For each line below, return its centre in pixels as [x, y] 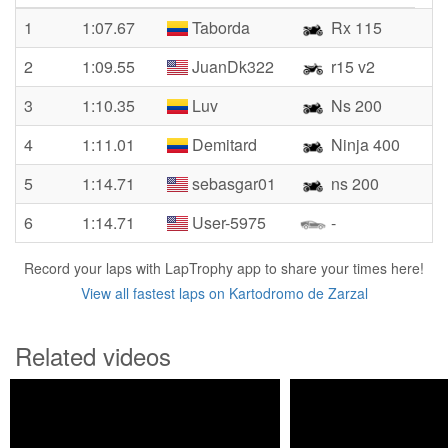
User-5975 [227, 222]
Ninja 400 [363, 144]
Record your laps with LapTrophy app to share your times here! [224, 268]
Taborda [219, 27]
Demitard [223, 144]
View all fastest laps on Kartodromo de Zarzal [224, 293]
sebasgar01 [232, 183]
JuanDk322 [231, 66]
